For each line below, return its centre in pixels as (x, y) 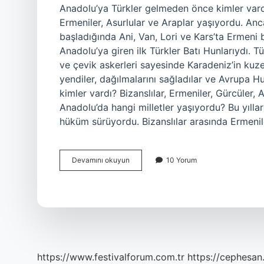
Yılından (142, 170)
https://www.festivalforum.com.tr (111, 257)
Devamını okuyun (101, 160)
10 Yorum (181, 160)
